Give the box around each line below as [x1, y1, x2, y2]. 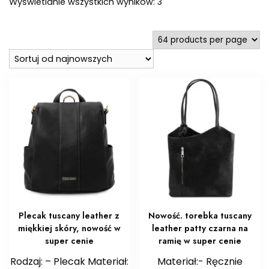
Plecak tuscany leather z [19, 210, 120, 222]
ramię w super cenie [158, 235, 241, 247]
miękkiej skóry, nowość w [17, 222, 121, 235]
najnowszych [162, 25, 218, 37]
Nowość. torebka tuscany [148, 210, 252, 222]
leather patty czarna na [151, 222, 248, 235]
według [162, 10, 194, 22]
